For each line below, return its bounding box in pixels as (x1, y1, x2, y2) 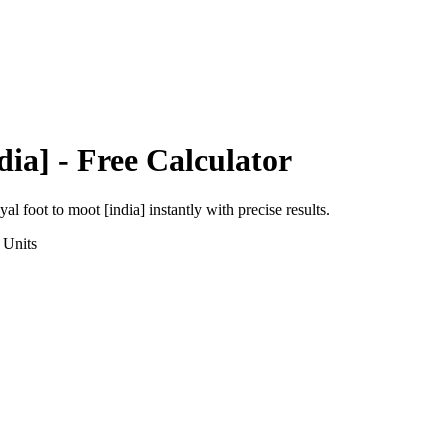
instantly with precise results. (145, 200, 330, 218)
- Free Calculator (50, 142, 292, 179)
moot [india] (68, 200, 145, 218)
